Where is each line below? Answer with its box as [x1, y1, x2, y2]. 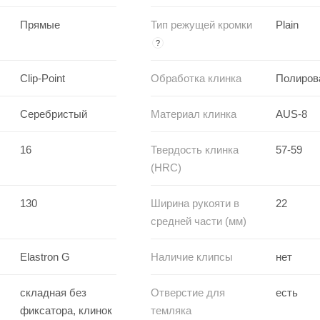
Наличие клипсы [151, 250, 233, 263]
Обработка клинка [151, 71, 241, 84]
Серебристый [20, 107, 87, 120]
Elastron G [20, 250, 70, 263]
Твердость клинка [151, 143, 239, 156]
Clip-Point [20, 71, 65, 84]
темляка [151, 304, 191, 316]
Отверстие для [151, 286, 225, 299]
